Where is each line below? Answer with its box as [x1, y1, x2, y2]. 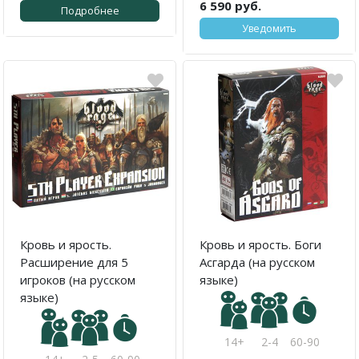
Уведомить [242, 21, 296, 35]
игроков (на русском [20, 271, 135, 288]
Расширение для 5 [20, 253, 128, 270]
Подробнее [60, 3, 119, 18]
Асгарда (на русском [200, 253, 315, 270]
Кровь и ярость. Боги [200, 236, 321, 252]
